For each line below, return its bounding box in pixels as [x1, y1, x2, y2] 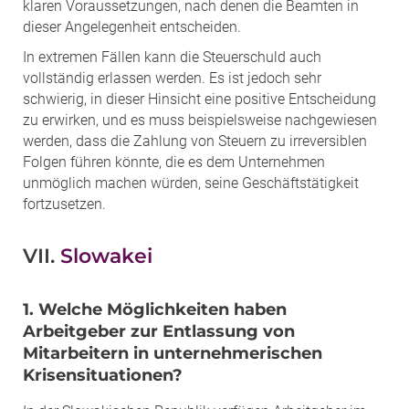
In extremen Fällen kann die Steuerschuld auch [23, 47, 321, 66]
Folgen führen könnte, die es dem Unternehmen [23, 152, 325, 171]
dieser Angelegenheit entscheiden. [23, 17, 241, 36]
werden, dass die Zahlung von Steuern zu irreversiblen [23, 131, 367, 150]
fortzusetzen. [23, 194, 106, 213]
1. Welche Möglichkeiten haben [23, 299, 287, 320]
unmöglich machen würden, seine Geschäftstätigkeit [23, 173, 359, 192]
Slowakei [60, 243, 152, 268]
